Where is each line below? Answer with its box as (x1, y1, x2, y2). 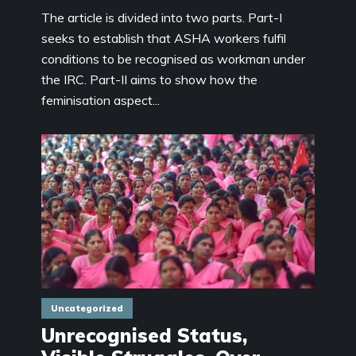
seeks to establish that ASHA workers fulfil (41, 30, 286, 47)
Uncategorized (51, 302, 123, 314)
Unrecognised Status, (41, 323, 247, 347)
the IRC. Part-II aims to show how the (41, 72, 257, 88)
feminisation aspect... (41, 92, 160, 109)
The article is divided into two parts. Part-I (41, 10, 282, 26)
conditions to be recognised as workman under (41, 51, 305, 68)
